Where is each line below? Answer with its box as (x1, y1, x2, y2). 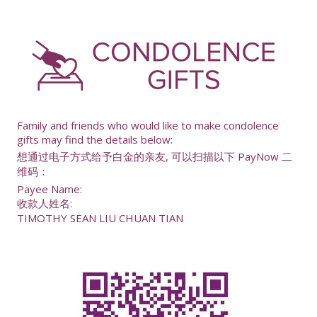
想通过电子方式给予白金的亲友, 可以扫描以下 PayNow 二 (16, 149, 292, 163)
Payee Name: (16, 181, 82, 196)
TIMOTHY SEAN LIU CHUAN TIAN (16, 210, 183, 225)
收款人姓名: (16, 195, 72, 210)
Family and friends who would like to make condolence (16, 117, 279, 132)
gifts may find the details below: (16, 132, 173, 146)
